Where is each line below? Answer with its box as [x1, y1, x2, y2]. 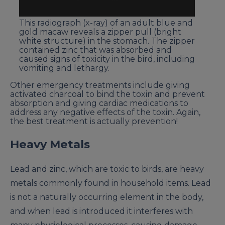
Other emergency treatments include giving [10, 80, 190, 90]
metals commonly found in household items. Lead [10, 178, 211, 188]
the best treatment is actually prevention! [10, 116, 178, 126]
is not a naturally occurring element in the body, [10, 192, 203, 202]
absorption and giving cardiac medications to [10, 98, 188, 108]
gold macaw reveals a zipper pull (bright [19, 27, 181, 37]
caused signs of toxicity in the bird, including [19, 54, 195, 64]
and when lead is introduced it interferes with [10, 206, 193, 216]
